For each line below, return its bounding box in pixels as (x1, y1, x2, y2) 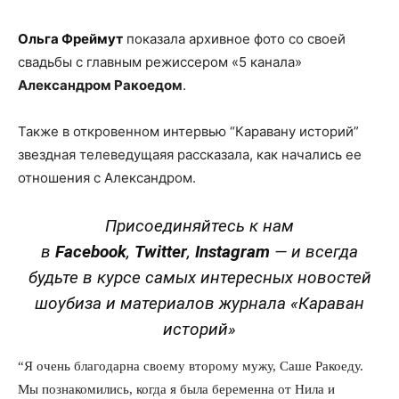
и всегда (291, 240, 358, 262)
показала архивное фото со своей (123, 29, 346, 47)
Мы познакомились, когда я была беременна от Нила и (18, 380, 335, 396)
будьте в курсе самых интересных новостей (28, 266, 371, 288)
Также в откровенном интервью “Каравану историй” (18, 122, 359, 140)
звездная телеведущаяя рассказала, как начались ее (18, 145, 362, 163)
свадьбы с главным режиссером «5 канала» (18, 53, 302, 70)
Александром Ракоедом (18, 76, 183, 94)
